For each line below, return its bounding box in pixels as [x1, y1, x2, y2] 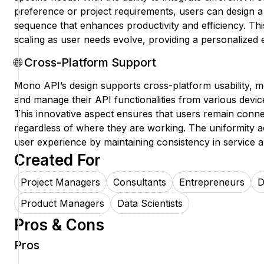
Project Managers [21, 176, 100, 189]
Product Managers [21, 197, 104, 210]
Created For [14, 151, 101, 170]
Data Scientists [117, 197, 183, 210]
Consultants [113, 176, 166, 189]
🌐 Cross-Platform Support [14, 55, 156, 70]
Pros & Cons [14, 216, 104, 235]
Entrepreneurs [179, 176, 245, 189]
